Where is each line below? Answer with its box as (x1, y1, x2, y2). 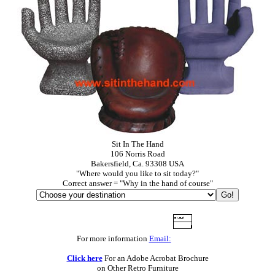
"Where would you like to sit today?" (76, 168, 199, 178)
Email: (149, 233, 171, 243)
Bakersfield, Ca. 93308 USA (91, 158, 184, 168)
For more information (76, 233, 149, 243)
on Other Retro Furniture (96, 263, 179, 273)
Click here (66, 253, 103, 263)
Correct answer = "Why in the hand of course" (62, 178, 213, 188)
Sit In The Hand (111, 139, 164, 149)
